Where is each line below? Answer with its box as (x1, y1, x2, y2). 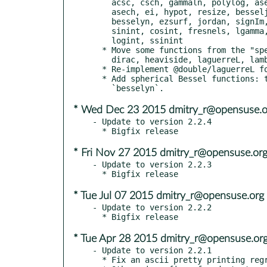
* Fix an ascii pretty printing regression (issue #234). (92, 254, 102, 265)
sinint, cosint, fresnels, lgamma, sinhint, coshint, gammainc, (92, 26, 111, 36)
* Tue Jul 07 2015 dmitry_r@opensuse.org (73, 190, 264, 201)
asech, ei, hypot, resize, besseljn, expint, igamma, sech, (92, 7, 111, 17)
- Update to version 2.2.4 (92, 116, 212, 126)
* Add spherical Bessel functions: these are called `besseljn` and (92, 73, 102, 83)
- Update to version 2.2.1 (92, 245, 212, 255)
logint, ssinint (92, 35, 111, 45)
